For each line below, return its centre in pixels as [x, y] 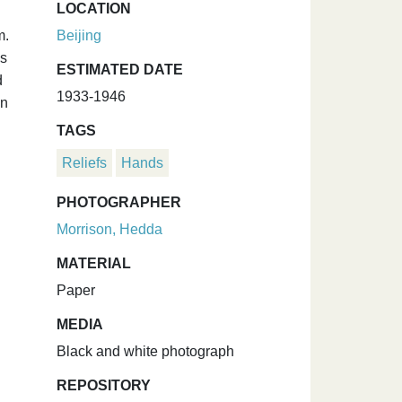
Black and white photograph [145, 352]
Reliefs [84, 163]
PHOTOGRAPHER [119, 203]
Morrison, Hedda [109, 230]
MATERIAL [94, 264]
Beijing [79, 36]
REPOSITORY [104, 386]
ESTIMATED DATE [120, 70]
